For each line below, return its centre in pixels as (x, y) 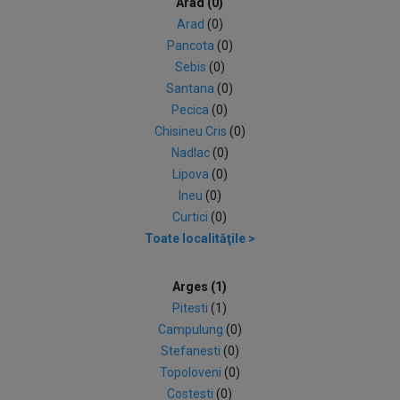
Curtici (192, 217)
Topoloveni (192, 372)
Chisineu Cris (192, 131)
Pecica (192, 110)
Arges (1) (200, 287)
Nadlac (192, 153)
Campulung (192, 329)
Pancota (192, 46)
